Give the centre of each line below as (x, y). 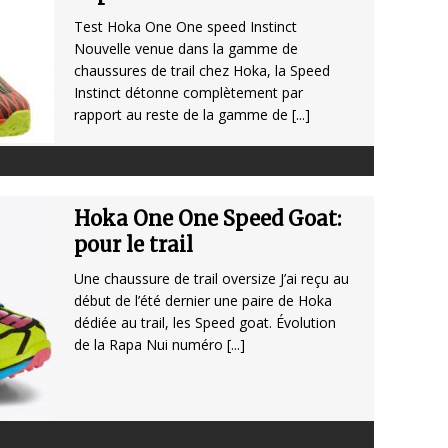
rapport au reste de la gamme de (183, 115)
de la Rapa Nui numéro (150, 345)
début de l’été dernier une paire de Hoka (203, 301)
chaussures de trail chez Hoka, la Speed (202, 71)
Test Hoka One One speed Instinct (185, 27)
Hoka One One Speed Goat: (207, 219)
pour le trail (133, 245)
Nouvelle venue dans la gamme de (186, 49)
